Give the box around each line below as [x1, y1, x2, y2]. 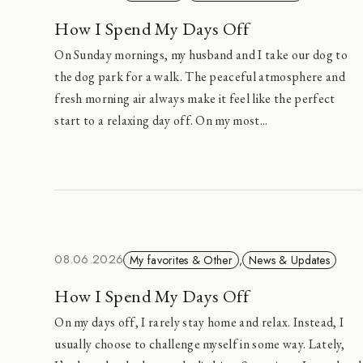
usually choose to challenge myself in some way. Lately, [54, 335, 345, 352]
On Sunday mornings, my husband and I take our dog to [54, 46, 348, 64]
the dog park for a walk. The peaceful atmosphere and [54, 68, 345, 86]
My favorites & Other [130, 251, 233, 268]
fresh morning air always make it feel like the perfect [54, 90, 335, 108]
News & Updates [249, 251, 331, 268]
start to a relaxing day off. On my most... [54, 112, 268, 130]
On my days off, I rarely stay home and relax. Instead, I [54, 313, 344, 331]
